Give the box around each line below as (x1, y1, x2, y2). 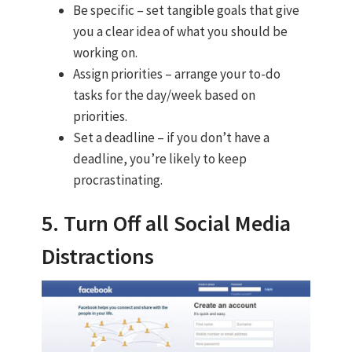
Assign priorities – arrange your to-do (72, 65, 280, 83)
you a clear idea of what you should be (72, 23, 288, 41)
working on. (72, 44, 137, 62)
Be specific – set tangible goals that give (72, 2, 299, 20)
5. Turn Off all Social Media (41, 209, 291, 238)
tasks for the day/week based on (72, 86, 255, 104)
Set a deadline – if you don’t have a (72, 129, 269, 147)
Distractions (41, 242, 154, 271)
